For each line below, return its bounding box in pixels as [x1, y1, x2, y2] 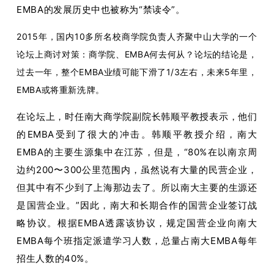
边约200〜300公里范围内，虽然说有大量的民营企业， [17, 163, 257, 176]
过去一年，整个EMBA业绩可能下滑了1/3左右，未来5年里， [17, 66, 257, 77]
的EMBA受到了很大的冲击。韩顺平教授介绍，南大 [17, 128, 257, 140]
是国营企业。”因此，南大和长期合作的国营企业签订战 [17, 199, 257, 211]
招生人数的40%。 [17, 252, 94, 264]
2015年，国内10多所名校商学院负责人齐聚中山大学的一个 [17, 31, 257, 42]
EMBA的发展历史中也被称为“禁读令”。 [17, 3, 185, 15]
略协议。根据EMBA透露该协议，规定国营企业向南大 [17, 217, 257, 229]
